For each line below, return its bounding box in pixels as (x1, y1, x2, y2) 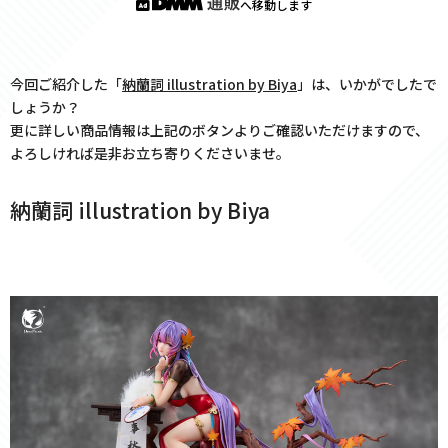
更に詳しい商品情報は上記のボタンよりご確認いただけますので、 (10, 120, 429, 141)
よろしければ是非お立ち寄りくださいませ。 (10, 143, 290, 164)
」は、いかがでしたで (297, 74, 437, 95)
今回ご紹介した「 (10, 74, 122, 95)
